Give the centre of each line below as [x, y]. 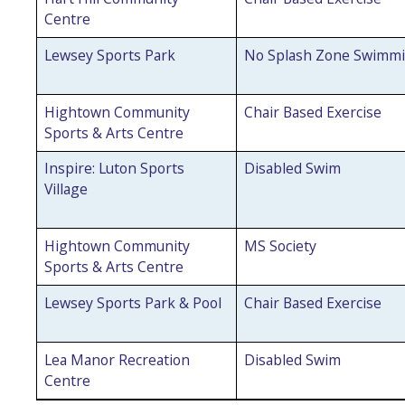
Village [66, 189]
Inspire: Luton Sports [114, 169]
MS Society [280, 246]
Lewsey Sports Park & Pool [132, 302]
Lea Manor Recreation [117, 359]
